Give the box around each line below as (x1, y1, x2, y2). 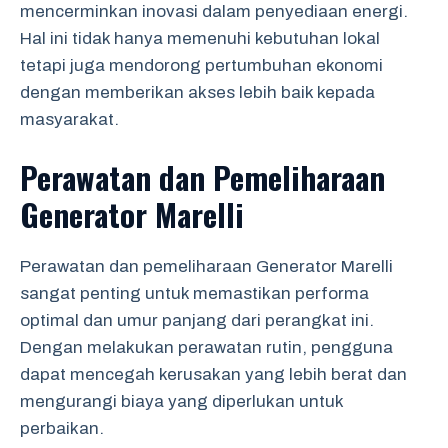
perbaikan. (20, 418, 104, 438)
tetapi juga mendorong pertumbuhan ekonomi (20, 56, 383, 75)
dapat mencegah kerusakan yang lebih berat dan (20, 364, 407, 384)
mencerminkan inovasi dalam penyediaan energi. (20, 2, 408, 21)
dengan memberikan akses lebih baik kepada (20, 83, 375, 102)
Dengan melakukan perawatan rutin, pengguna (20, 337, 393, 357)
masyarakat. (20, 110, 119, 129)
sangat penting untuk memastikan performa (20, 283, 369, 303)
